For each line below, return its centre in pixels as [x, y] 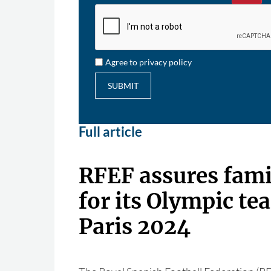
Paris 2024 [134, 227]
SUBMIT [123, 86]
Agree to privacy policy [149, 62]
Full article [110, 132]
